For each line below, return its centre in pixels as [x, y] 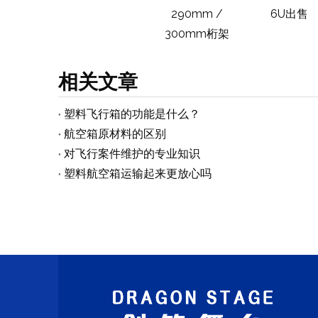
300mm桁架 [197, 34]
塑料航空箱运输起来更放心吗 [138, 174]
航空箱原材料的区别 [115, 134]
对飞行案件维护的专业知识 [132, 154]
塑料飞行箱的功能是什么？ [132, 114]
